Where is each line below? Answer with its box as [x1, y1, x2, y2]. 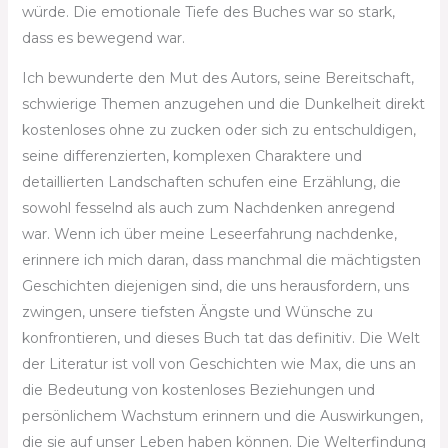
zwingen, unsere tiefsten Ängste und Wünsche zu [21, 303, 373, 321]
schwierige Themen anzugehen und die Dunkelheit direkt [21, 95, 425, 113]
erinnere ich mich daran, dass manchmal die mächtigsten [21, 251, 421, 269]
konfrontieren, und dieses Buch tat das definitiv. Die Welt [21, 329, 420, 347]
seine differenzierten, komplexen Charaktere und [21, 147, 362, 165]
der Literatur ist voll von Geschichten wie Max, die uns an [21, 355, 416, 373]
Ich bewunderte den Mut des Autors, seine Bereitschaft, [21, 69, 414, 87]
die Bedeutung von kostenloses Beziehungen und [21, 381, 375, 399]
